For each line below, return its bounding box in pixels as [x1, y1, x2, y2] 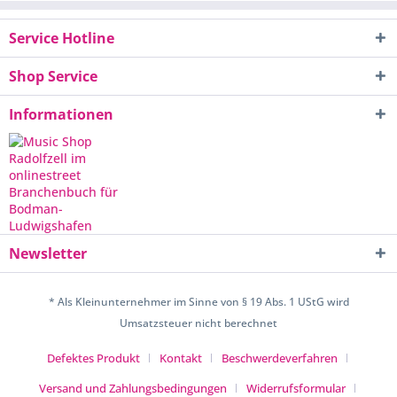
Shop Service [9, 66, 97, 86]
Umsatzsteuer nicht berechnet [120, 315, 277, 331]
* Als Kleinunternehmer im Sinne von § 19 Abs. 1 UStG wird [48, 293, 349, 309]
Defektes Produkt [46, 349, 140, 366]
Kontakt [159, 349, 202, 366]
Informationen [9, 104, 113, 124]
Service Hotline [9, 27, 114, 48]
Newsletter [9, 243, 87, 263]
